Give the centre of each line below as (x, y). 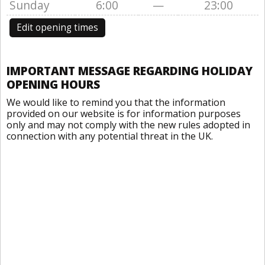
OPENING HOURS (53, 84)
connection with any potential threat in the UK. (110, 136)
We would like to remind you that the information (116, 102)
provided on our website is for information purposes (124, 114)
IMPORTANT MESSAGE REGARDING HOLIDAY (130, 71)
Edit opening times (57, 28)
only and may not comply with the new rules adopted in (128, 125)
